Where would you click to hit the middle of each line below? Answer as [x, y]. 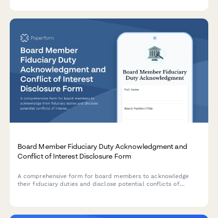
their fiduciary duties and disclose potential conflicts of [99, 184]
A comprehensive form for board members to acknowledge [103, 176]
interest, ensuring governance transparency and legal [94, 192]
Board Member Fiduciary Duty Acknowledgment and [102, 146]
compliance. [35, 200]
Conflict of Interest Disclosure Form [74, 156]
